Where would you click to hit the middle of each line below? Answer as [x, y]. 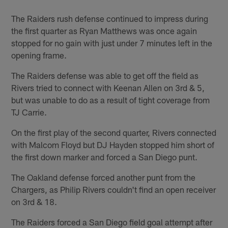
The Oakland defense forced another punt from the [104, 177]
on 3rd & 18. [34, 201]
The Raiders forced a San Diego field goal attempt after [112, 222]
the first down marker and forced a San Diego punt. [105, 156]
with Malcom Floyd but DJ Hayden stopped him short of [113, 144]
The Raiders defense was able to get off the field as [105, 75]
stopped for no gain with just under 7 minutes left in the [112, 42]
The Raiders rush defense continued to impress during [110, 18]
